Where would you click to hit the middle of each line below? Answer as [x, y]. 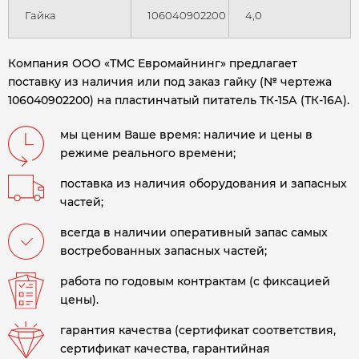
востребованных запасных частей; [163, 251]
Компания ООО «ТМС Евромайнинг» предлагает [153, 64]
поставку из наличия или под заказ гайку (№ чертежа [170, 82]
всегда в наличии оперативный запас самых [194, 233]
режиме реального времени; [148, 153]
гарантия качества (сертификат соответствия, [198, 331]
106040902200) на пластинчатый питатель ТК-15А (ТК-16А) [177, 101]
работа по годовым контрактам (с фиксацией [195, 282]
